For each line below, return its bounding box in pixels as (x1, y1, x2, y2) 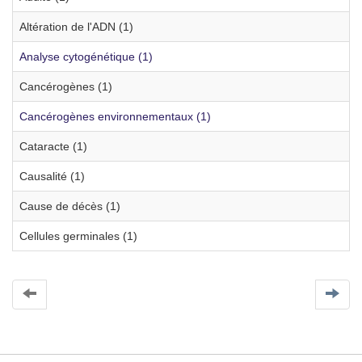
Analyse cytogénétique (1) (19, 50, 153, 63)
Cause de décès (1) (19, 200, 120, 213)
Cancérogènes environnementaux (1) (19, 110, 211, 123)
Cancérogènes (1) (19, 80, 112, 93)
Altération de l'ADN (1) (19, 20, 133, 33)
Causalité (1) (19, 170, 85, 183)
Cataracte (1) (19, 140, 87, 153)
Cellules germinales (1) (19, 229, 137, 242)
